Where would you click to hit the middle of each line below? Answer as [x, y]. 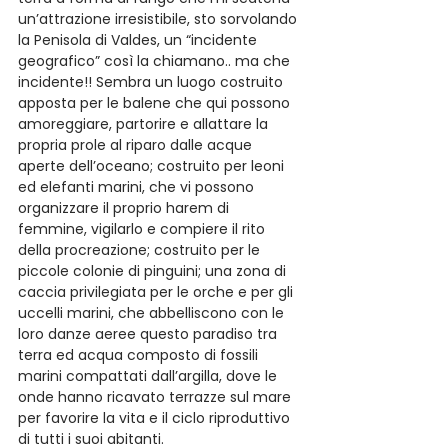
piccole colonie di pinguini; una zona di [154, 271]
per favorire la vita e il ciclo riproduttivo [156, 418]
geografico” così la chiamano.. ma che [156, 61]
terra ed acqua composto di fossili [140, 355]
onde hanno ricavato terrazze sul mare [156, 397]
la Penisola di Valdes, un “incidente [139, 40]
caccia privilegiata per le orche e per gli [157, 292]
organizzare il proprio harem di [125, 208]
